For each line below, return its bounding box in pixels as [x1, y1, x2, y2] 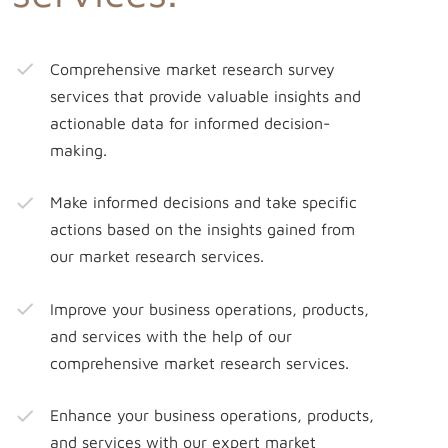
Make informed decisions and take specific [50, 193, 358, 212]
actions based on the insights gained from [50, 220, 356, 239]
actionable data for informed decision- [50, 113, 331, 132]
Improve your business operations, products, [50, 299, 370, 318]
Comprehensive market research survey [50, 59, 336, 78]
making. [50, 140, 108, 159]
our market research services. [50, 247, 265, 266]
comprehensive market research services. [50, 353, 350, 372]
